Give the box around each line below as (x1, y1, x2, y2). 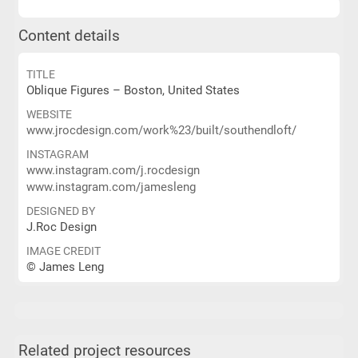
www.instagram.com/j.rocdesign (26, 163, 200, 177)
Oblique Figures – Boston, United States (26, 83, 240, 97)
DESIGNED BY (26, 205, 95, 217)
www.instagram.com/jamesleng (26, 180, 196, 194)
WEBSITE (26, 108, 72, 121)
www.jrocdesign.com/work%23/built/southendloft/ (26, 123, 296, 137)
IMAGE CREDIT (26, 245, 101, 257)
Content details (18, 27, 120, 45)
